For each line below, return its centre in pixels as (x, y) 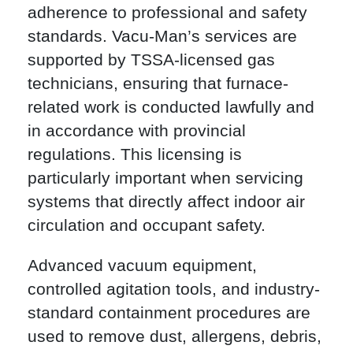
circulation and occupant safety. (147, 225)
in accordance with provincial (137, 131)
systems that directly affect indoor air (166, 202)
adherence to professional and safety (167, 13)
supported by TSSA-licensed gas (151, 60)
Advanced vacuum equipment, (142, 266)
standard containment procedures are (169, 313)
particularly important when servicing (165, 178)
